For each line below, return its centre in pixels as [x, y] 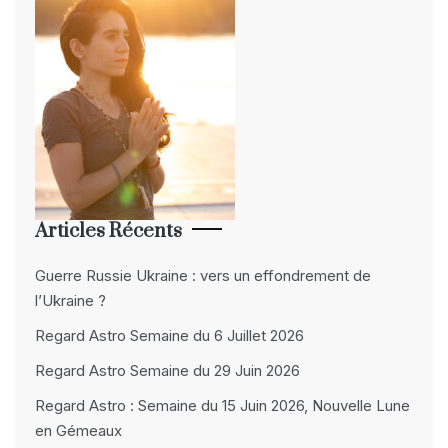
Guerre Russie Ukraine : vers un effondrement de [203, 275]
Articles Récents [108, 231]
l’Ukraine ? [70, 300]
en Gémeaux [78, 430]
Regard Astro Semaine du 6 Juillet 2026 [169, 335]
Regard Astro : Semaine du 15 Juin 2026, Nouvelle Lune [222, 405]
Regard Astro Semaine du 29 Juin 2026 [167, 370]
